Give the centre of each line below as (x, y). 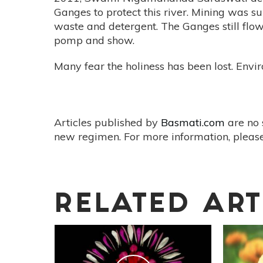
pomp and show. (94, 41)
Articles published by (107, 123)
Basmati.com (193, 123)
